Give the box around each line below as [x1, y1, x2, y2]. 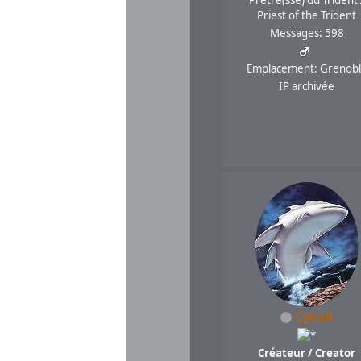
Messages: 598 [269, 25, 344, 40]
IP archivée [279, 78, 335, 93]
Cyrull [295, 307, 334, 326]
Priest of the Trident [257, 7, 357, 23]
